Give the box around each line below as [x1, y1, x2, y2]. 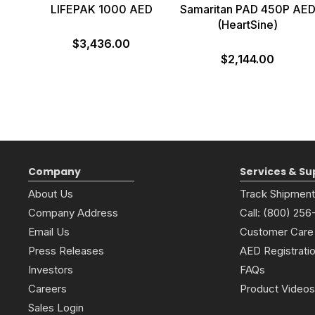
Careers [28, 281, 67, 295]
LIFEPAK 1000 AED [50, 1, 153, 16]
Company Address [28, 205, 118, 219]
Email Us [28, 224, 70, 238]
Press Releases [28, 243, 104, 257]
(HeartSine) [217, 17, 278, 32]
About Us [28, 186, 73, 200]
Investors [28, 262, 73, 276]
